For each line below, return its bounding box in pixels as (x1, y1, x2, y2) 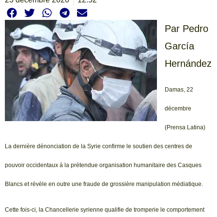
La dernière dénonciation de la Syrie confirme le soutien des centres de (5, 142, 192, 150)
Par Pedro (165, 23, 208, 34)
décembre (165, 105, 191, 112)
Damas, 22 (165, 86, 193, 93)
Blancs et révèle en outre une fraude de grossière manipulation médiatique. (5, 180, 203, 187)
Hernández (165, 58, 212, 69)
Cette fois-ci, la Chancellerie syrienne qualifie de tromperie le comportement (5, 206, 204, 213)
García (165, 41, 194, 52)
